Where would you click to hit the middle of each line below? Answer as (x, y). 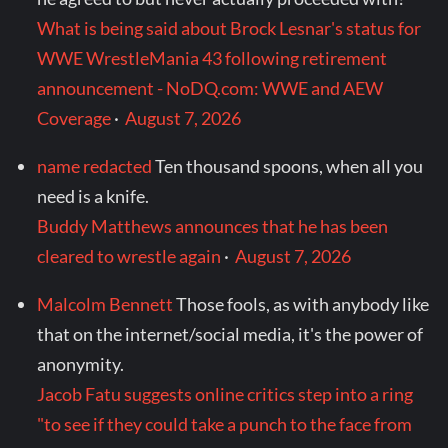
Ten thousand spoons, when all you (289, 165)
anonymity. (81, 363)
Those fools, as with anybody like (303, 303)
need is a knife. (93, 195)
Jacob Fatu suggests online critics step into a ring (225, 393)
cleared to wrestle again (129, 255)
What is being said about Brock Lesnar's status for (229, 27)
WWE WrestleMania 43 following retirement (212, 57)
